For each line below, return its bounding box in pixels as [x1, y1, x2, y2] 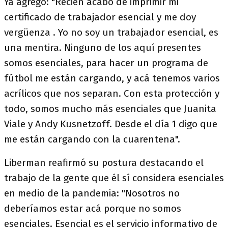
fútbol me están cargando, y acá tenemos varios [4, 72, 220, 84]
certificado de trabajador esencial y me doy [4, 11, 196, 23]
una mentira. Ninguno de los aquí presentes [4, 42, 201, 53]
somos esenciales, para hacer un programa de [4, 57, 208, 69]
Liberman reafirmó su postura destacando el [4, 157, 204, 168]
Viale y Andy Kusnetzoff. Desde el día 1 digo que [4, 118, 217, 130]
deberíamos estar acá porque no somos [4, 203, 181, 214]
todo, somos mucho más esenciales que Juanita [4, 103, 216, 115]
